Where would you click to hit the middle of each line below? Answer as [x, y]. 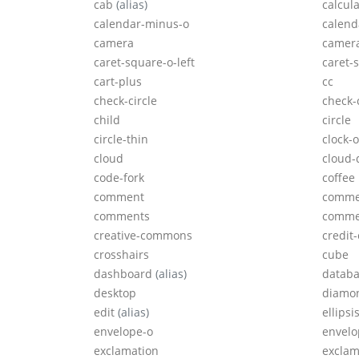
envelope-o [123, 332]
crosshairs [121, 255]
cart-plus [118, 82]
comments [122, 216]
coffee [339, 178]
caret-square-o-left [144, 63]
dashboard [125, 274]
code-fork [119, 178]
